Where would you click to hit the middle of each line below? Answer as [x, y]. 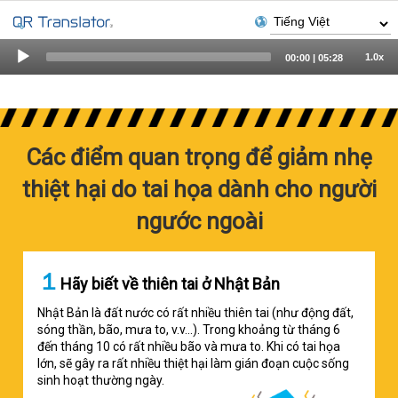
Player [216, 63]
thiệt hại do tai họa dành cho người [199, 190]
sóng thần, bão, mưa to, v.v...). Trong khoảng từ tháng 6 [189, 330]
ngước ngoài [199, 222]
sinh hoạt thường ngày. [101, 381]
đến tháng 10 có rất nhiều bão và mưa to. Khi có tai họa [189, 347]
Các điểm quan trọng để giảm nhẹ [199, 158]
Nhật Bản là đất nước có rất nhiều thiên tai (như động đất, [196, 313]
